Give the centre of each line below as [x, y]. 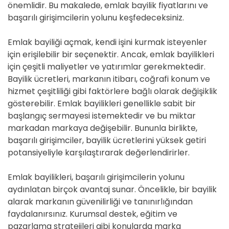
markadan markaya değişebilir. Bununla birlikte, [102, 128]
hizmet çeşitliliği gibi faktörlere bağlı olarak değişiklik [112, 91]
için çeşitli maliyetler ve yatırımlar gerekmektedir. [107, 67]
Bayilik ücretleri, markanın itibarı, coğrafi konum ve [109, 79]
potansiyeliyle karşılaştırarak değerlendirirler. [99, 153]
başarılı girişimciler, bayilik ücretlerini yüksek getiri [107, 140]
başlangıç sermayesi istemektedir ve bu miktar [102, 116]
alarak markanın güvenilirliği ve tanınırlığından [100, 202]
